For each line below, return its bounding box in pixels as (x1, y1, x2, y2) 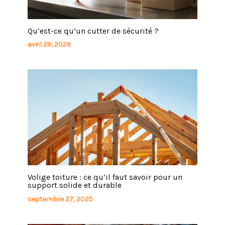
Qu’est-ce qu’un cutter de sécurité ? (28, 26, 159, 36)
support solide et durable (28, 180, 122, 190)
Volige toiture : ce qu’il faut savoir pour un (28, 172, 182, 182)
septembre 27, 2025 (28, 195, 93, 204)
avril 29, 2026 (28, 40, 71, 49)
